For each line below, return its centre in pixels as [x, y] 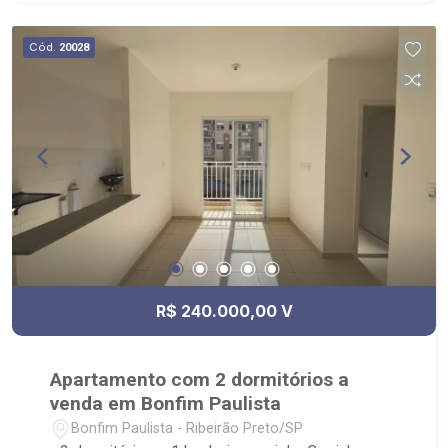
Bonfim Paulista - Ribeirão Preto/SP [187, 428]
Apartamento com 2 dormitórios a [200, 380]
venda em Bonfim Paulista [166, 404]
